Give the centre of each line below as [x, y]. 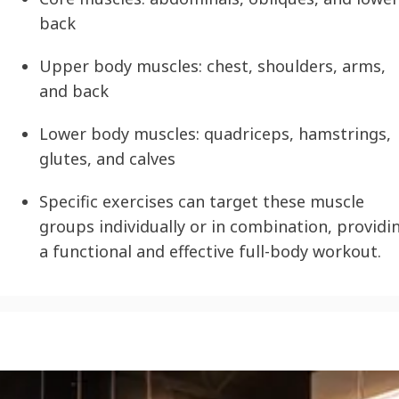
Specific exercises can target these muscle [202, 202]
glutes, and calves [107, 159]
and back [74, 91]
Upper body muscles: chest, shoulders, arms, [212, 66]
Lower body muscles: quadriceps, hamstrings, [215, 134]
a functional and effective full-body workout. [210, 252]
